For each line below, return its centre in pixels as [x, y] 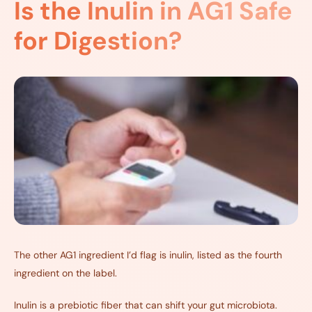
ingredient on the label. [65, 273]
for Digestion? [98, 40]
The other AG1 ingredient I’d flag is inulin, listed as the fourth [148, 255]
